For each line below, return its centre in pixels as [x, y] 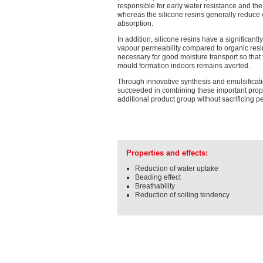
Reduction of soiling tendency [182, 195]
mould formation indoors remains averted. [184, 65]
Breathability [155, 186]
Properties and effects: [167, 153]
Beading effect [158, 177]
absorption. [135, 23]
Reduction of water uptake [177, 168]
